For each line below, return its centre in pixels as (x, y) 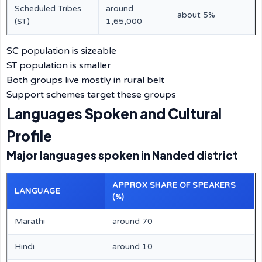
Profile (29, 136)
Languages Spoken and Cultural (114, 113)
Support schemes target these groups (91, 95)
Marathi (30, 221)
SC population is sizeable (61, 51)
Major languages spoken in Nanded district (122, 155)
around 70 (132, 221)
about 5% (196, 15)
